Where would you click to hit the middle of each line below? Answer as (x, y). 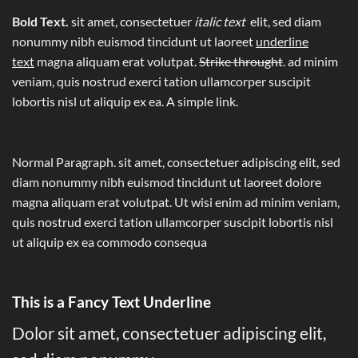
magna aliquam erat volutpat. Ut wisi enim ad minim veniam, (176, 202)
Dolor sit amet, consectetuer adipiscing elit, (169, 332)
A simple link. (202, 101)
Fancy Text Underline (138, 302)
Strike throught (241, 62)
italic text (222, 22)
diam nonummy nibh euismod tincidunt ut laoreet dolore (167, 182)
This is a (38, 302)
